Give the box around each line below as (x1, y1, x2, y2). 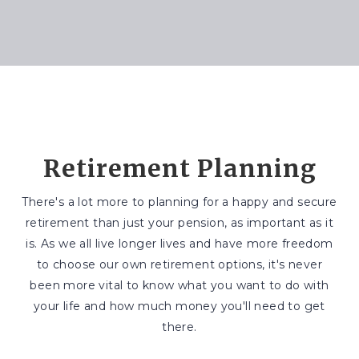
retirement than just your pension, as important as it (25, 216, 334, 230)
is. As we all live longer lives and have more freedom (26, 236, 333, 251)
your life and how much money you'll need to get (34, 299, 325, 313)
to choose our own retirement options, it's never (36, 257, 323, 272)
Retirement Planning (42, 153, 317, 184)
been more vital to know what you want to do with (30, 278, 329, 292)
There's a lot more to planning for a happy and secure (22, 195, 337, 209)
